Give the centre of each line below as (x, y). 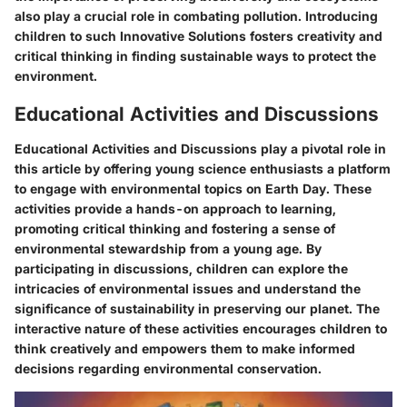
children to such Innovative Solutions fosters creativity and (199, 36)
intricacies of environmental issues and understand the (188, 288)
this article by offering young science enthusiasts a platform (203, 168)
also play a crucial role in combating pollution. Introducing (196, 16)
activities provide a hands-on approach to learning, (175, 208)
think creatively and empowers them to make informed (185, 348)
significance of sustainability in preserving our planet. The (197, 308)
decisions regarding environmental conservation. (168, 368)
